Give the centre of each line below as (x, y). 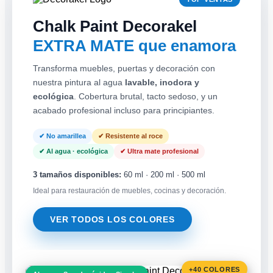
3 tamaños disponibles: (77, 174)
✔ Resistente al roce (130, 136)
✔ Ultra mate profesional (159, 151)
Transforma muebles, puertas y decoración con (124, 68)
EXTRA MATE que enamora (134, 45)
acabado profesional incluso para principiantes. (124, 110)
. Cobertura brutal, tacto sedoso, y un (146, 96)
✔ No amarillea (62, 136)
